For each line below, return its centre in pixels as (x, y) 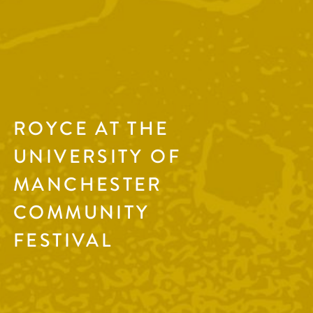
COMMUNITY (82, 213)
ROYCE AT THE (92, 129)
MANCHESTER (88, 185)
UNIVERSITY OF (97, 157)
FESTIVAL (63, 241)
